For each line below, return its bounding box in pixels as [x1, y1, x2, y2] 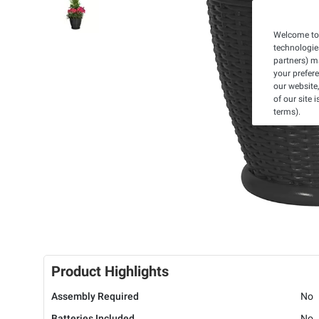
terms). [273, 107, 300, 117]
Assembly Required [51, 291, 139, 303]
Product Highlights [51, 263, 169, 281]
